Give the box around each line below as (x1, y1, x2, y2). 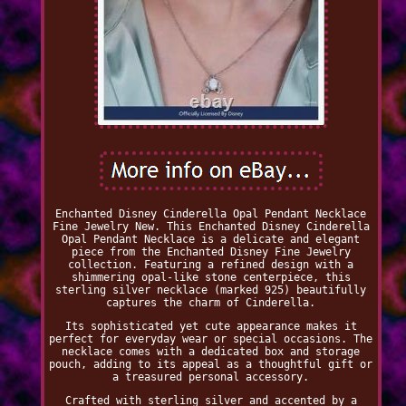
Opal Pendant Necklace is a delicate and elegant (62, 233, 361, 246)
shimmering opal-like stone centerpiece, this (71, 271, 351, 285)
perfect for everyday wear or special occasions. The (49, 333, 373, 346)
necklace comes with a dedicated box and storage (62, 345, 361, 359)
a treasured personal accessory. (112, 371, 310, 384)
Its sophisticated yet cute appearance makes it (64, 320, 357, 333)
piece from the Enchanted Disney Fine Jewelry (71, 246, 351, 259)
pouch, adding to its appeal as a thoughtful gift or (49, 358, 373, 372)
